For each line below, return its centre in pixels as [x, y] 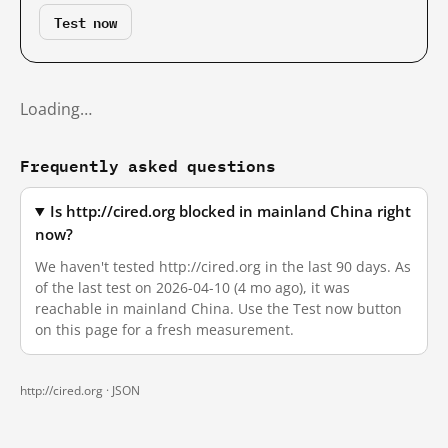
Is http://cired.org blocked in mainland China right [231, 211]
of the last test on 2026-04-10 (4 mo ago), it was [192, 287]
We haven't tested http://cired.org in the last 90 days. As [223, 266]
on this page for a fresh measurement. [164, 329]
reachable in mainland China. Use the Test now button [218, 308]
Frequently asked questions [148, 165]
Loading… [56, 109]
